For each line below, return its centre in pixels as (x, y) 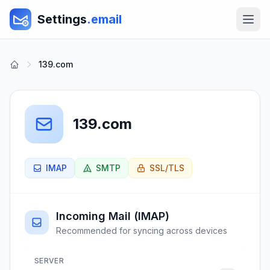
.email (104, 19)
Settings (62, 19)
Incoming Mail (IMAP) (113, 216)
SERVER (49, 261)
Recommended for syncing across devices (142, 231)
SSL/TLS (167, 168)
